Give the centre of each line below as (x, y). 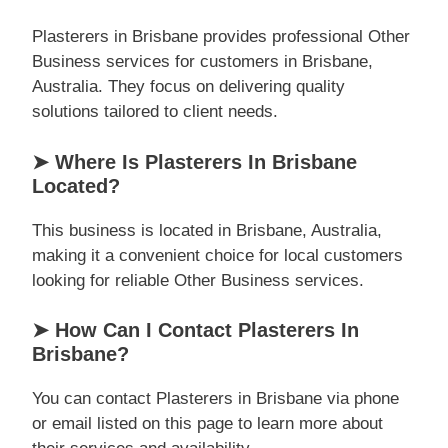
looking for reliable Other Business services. (198, 280)
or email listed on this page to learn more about (207, 423)
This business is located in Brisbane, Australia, (207, 230)
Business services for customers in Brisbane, (202, 61)
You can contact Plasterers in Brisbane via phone (215, 398)
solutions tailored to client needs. (155, 111)
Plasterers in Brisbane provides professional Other (221, 36)
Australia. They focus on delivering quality (188, 86)
